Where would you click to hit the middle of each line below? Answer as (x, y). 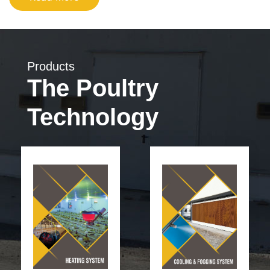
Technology (93, 117)
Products (51, 67)
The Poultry (93, 88)
